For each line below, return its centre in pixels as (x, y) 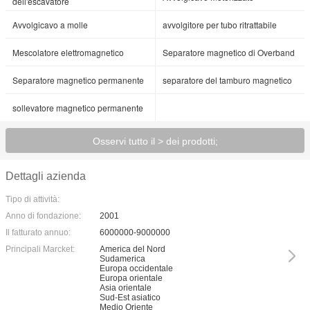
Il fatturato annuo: (38, 232)
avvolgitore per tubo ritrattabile (220, 25)
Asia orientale (126, 288)
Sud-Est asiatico (130, 298)
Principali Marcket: (40, 249)
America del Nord (133, 249)
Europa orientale (131, 278)
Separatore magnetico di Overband (229, 52)
